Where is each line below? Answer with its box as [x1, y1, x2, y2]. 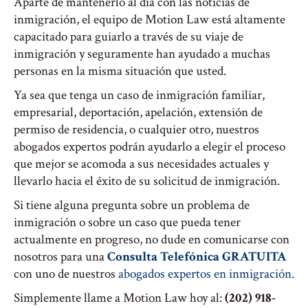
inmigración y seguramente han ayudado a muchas [14, 45, 270, 63]
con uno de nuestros [14, 265, 118, 283]
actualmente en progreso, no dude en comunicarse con [14, 231, 289, 248]
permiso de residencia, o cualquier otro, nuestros [14, 121, 259, 138]
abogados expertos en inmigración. [118, 265, 294, 283]
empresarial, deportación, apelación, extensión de [14, 104, 263, 121]
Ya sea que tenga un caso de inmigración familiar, [14, 87, 265, 104]
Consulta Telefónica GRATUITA [107, 248, 286, 265]
